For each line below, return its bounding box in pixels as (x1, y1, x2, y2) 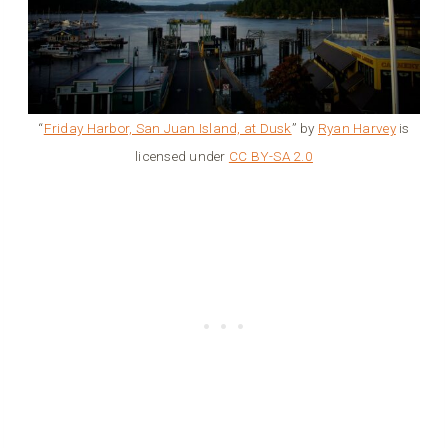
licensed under (135, 148, 229, 165)
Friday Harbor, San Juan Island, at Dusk (43, 120, 292, 137)
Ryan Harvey (317, 120, 396, 137)
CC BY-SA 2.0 (228, 148, 313, 165)
